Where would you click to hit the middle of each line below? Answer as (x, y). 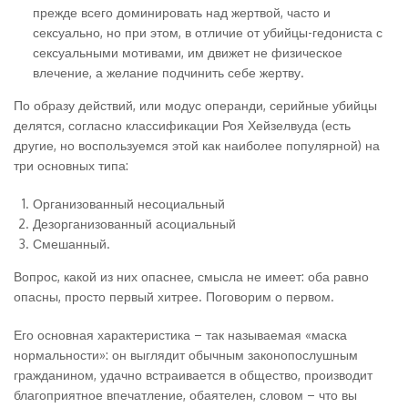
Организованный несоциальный (129, 204)
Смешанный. (71, 244)
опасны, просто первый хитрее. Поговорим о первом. (174, 296)
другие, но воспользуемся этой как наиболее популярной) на (197, 145)
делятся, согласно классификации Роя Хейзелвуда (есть (182, 125)
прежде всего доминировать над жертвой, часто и (182, 12)
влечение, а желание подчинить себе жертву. (168, 72)
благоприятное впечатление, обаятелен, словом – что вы (185, 395)
